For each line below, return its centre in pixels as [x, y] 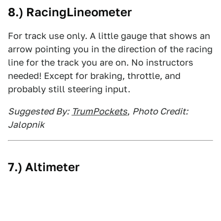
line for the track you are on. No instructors [101, 62]
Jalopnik [26, 125]
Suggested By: [38, 111]
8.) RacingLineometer [70, 12]
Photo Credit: [160, 111]
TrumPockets [99, 111]
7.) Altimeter [44, 167]
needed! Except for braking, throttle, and [94, 76]
